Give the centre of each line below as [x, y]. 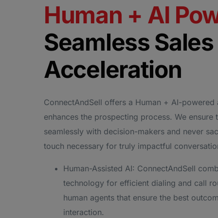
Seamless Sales [129, 42]
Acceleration [113, 69]
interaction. [84, 212]
